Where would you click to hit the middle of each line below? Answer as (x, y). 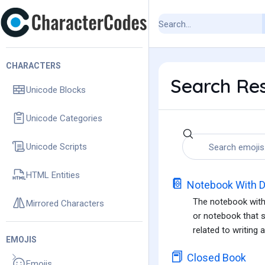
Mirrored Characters (65, 203)
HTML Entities (53, 175)
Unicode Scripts (56, 146)
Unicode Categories (64, 118)
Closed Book (215, 258)
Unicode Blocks (56, 90)
